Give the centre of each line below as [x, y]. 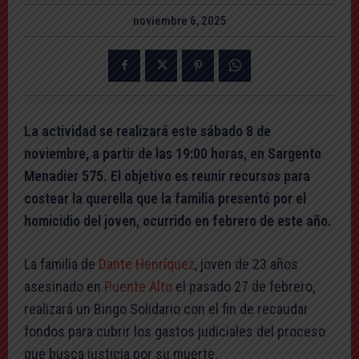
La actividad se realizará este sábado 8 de [147, 131]
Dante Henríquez [147, 264]
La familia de [61, 264]
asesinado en [64, 286]
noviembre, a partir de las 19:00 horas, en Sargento [173, 153]
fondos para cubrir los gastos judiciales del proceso [175, 331]
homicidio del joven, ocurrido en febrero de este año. [178, 220]
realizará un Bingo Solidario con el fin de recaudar [166, 309]
